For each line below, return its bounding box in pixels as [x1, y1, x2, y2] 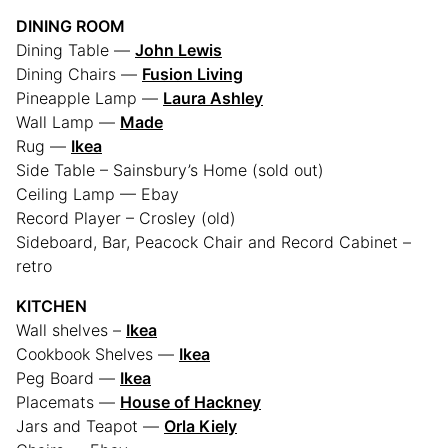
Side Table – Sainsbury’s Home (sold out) [16, 160, 324, 181]
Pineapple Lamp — [16, 88, 163, 109]
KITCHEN [16, 296, 87, 317]
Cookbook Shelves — [16, 344, 179, 365]
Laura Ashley [163, 88, 263, 109]
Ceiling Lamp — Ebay [16, 184, 179, 205]
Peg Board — [16, 368, 120, 389]
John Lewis [135, 40, 222, 61]
